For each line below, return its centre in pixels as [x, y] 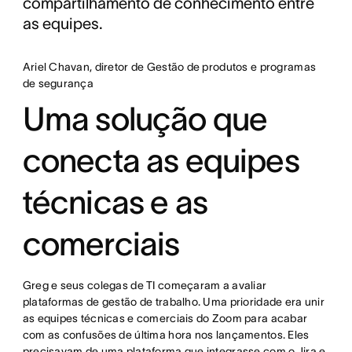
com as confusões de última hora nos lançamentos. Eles [166, 335]
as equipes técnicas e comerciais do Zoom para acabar [165, 319]
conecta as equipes [161, 161]
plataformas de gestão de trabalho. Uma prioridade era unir [173, 302]
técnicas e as [115, 202]
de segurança [58, 84]
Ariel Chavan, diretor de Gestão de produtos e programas [169, 67]
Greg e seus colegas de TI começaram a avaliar [145, 286]
